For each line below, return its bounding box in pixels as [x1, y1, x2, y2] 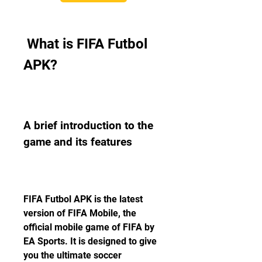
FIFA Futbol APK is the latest [23, 194, 143, 205]
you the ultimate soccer [23, 250, 122, 261]
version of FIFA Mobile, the [23, 208, 136, 219]
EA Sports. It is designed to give [23, 236, 157, 247]
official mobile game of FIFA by [23, 222, 154, 233]
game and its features [23, 136, 132, 149]
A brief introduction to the [23, 119, 153, 132]
